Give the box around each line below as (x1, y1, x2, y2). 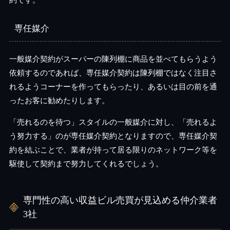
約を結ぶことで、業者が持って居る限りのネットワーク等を (9, 145, 217, 154)
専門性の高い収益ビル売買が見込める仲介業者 (23, 195, 217, 205)
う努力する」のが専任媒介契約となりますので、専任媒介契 (9, 131, 217, 140)
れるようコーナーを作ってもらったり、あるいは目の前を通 (9, 82, 217, 91)
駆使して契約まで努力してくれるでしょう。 (9, 159, 163, 168)
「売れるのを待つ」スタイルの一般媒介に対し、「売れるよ (9, 118, 217, 126)
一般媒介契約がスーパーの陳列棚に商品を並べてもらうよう (9, 54, 217, 63)
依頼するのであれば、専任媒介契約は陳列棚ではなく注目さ (9, 68, 217, 77)
